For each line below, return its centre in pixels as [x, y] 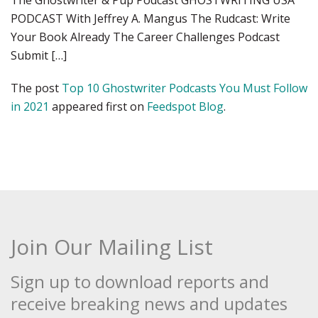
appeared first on [98, 106]
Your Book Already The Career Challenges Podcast [145, 37]
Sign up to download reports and [140, 281]
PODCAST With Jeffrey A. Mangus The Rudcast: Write [150, 18]
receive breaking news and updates [149, 303]
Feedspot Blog [185, 106]
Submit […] [39, 55]
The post [36, 88]
